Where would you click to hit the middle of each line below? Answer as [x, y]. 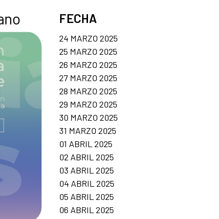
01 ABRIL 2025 [86, 143]
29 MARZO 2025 [88, 104]
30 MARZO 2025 [88, 117]
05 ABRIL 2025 [87, 196]
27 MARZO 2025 [88, 77]
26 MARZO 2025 [88, 64]
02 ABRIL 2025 [87, 157]
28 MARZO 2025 [88, 91]
